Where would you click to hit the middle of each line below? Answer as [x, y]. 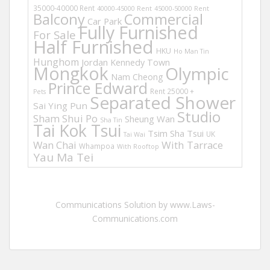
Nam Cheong [137, 77]
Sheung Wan [150, 119]
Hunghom [56, 62]
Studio [199, 117]
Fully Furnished [138, 32]
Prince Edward [98, 88]
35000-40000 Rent [64, 8]
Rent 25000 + [172, 91]
